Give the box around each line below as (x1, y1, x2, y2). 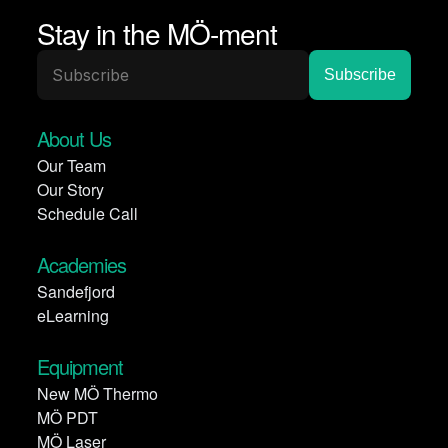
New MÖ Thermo (37, 382, 158, 405)
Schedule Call (37, 202, 138, 225)
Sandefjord (37, 280, 115, 303)
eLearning (37, 304, 109, 327)
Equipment (37, 352, 123, 381)
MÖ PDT (37, 406, 98, 429)
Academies (37, 250, 126, 279)
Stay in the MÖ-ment (37, 13, 277, 53)
